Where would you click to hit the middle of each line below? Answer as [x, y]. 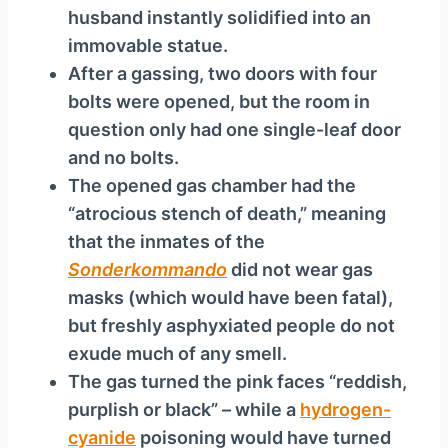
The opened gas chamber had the [212, 186]
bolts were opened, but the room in [219, 102]
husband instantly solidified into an [219, 18]
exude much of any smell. [177, 354]
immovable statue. [148, 46]
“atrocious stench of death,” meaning [227, 214]
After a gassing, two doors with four [222, 74]
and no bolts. [123, 158]
